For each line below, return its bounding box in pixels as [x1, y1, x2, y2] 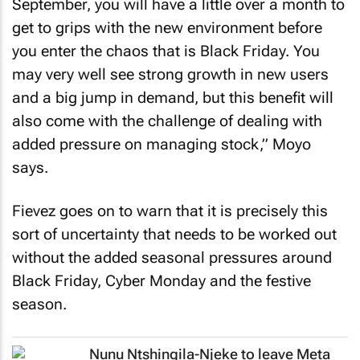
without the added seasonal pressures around [12, 248, 332, 267]
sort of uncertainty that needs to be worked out [12, 225, 337, 243]
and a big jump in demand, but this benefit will [12, 88, 333, 107]
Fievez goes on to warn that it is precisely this [12, 202, 328, 220]
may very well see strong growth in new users [12, 64, 329, 84]
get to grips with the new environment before [12, 18, 322, 37]
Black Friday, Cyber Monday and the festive [12, 272, 311, 290]
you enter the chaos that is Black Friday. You [12, 41, 320, 60]
